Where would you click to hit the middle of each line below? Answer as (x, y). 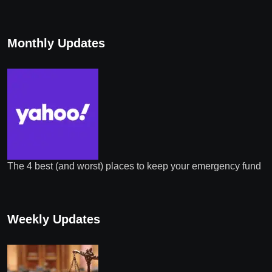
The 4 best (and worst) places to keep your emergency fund (134, 166)
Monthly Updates (56, 43)
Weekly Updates (54, 219)
